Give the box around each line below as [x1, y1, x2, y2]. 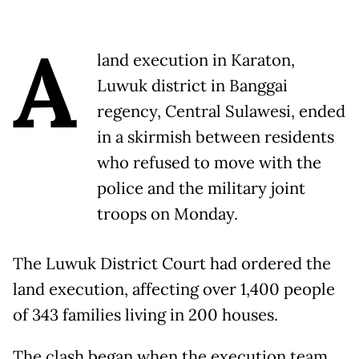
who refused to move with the [97, 152, 321, 173]
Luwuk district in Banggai [97, 75, 288, 96]
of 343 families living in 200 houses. [13, 305, 278, 325]
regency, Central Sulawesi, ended [97, 101, 345, 122]
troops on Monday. [97, 204, 238, 224]
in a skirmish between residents [97, 127, 334, 147]
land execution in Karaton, [97, 50, 295, 71]
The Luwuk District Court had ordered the [13, 253, 331, 274]
